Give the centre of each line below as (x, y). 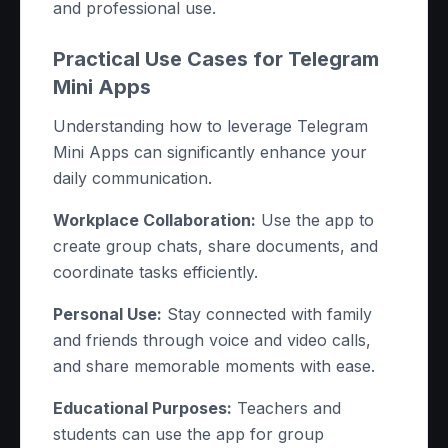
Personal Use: (107, 314)
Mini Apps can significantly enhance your (210, 152)
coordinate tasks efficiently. (155, 272)
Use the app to (315, 220)
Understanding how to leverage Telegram (210, 126)
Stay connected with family (267, 314)
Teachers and (286, 408)
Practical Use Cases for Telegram (216, 59)
